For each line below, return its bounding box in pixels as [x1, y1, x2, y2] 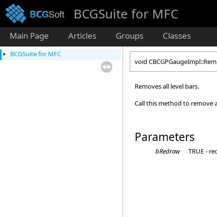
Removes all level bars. [135, 82, 199, 91]
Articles [68, 30, 96, 41]
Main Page [10, 30, 49, 41]
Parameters [135, 129, 195, 144]
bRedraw [155, 146, 180, 155]
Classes [163, 30, 191, 41]
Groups [116, 30, 143, 41]
